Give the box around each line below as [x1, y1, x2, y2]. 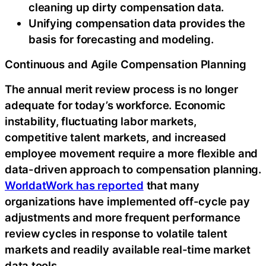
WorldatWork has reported [5, 178, 144, 192]
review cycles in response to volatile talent [5, 226, 227, 240]
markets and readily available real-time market [5, 242, 251, 256]
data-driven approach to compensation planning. [5, 162, 261, 176]
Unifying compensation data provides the [28, 16, 245, 30]
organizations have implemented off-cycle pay [5, 194, 250, 208]
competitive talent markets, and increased [5, 130, 226, 144]
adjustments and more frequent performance [5, 210, 240, 224]
